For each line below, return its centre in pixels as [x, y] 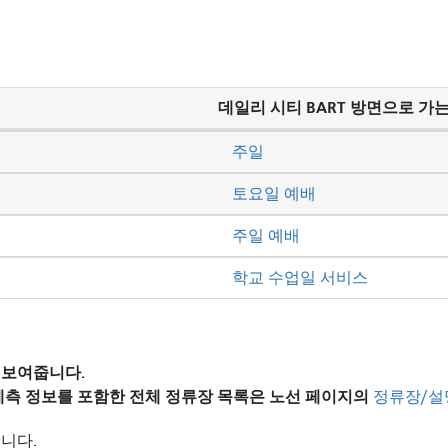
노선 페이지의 [321, 397]
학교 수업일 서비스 [300, 277]
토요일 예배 [274, 193]
